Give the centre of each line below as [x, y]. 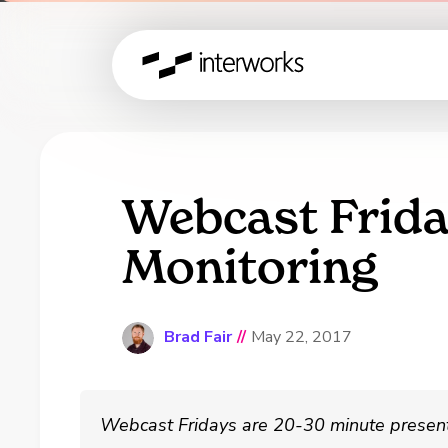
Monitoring [249, 266]
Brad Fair [197, 337]
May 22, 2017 [301, 337]
